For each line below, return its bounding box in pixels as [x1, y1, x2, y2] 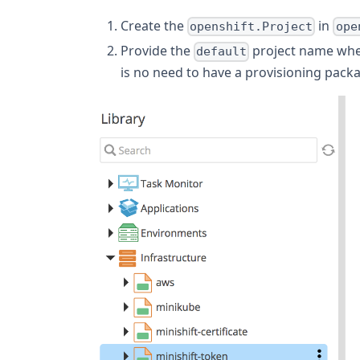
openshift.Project [190, 19, 313, 35]
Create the [121, 17, 187, 35]
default [196, 44, 247, 59]
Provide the [121, 42, 194, 60]
